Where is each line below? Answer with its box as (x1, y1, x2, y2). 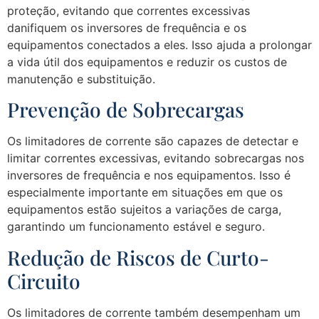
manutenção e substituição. (7, 72, 155, 87)
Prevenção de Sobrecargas (7, 96, 244, 123)
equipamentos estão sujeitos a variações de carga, (7, 202, 281, 217)
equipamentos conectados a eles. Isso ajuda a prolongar (7, 38, 312, 53)
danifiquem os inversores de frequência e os (7, 21, 246, 36)
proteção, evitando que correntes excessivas (7, 4, 250, 19)
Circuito (7, 267, 80, 294)
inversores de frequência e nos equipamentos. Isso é (7, 168, 291, 183)
